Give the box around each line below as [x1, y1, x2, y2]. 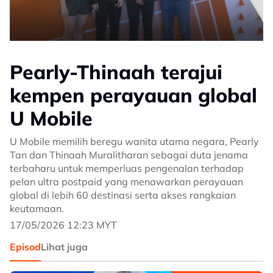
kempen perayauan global [10, 83, 257, 107]
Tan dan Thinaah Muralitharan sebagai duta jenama [10, 149, 248, 161]
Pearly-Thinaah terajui [10, 60, 222, 84]
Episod [10, 241, 41, 253]
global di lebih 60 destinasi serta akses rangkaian [10, 189, 236, 201]
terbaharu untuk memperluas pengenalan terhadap [10, 162, 244, 174]
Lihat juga [41, 241, 88, 253]
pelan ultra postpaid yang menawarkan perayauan [10, 175, 243, 188]
